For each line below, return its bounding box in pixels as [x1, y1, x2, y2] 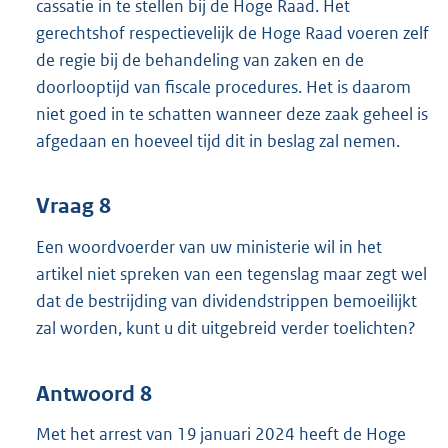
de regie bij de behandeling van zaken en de [36, 48, 364, 71]
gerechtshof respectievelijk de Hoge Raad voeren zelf [36, 21, 429, 44]
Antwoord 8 [36, 380, 152, 407]
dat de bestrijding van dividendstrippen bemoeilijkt [36, 290, 417, 312]
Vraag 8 [36, 193, 111, 220]
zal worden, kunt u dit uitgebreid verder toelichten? [36, 317, 416, 339]
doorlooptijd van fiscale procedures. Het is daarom [36, 75, 411, 98]
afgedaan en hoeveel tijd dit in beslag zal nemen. [36, 129, 400, 152]
